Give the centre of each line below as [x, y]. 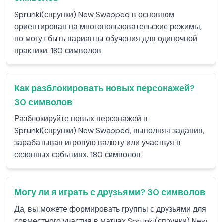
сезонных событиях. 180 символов [78, 154]
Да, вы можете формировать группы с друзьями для [110, 209]
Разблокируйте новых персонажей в [81, 119]
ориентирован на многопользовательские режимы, [108, 27]
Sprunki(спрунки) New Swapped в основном [94, 15]
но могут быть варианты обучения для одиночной [106, 38]
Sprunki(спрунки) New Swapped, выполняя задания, [109, 131]
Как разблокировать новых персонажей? [105, 88]
